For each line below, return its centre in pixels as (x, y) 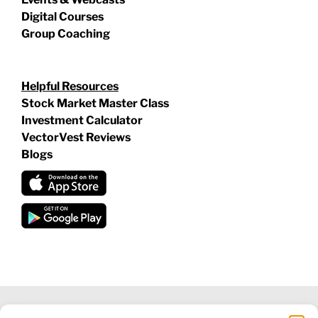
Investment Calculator (82, 120)
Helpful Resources (70, 86)
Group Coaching (66, 33)
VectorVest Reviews (76, 137)
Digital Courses (62, 16)
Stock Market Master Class (96, 103)
